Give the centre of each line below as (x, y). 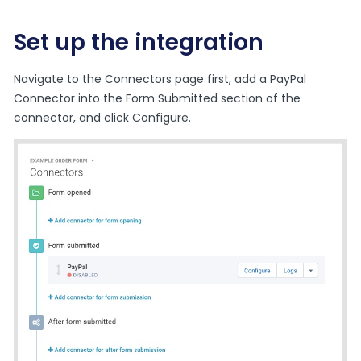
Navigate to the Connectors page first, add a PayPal (160, 79)
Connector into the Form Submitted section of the (158, 99)
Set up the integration (139, 43)
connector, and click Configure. (103, 118)
